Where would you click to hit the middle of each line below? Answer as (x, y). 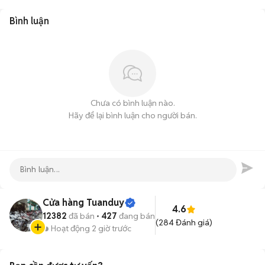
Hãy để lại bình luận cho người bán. (132, 115)
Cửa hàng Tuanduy (83, 203)
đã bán (81, 216)
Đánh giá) (193, 222)
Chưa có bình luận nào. (132, 103)
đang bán (136, 216)
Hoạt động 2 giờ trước (91, 228)
